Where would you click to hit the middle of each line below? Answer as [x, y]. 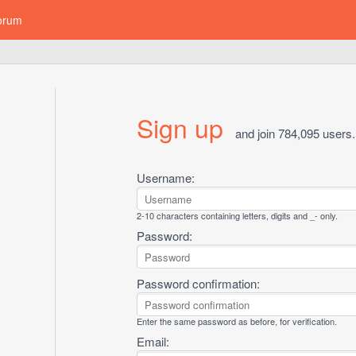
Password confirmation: [198, 283]
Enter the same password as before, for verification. [236, 321]
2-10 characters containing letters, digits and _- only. [237, 215]
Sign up [180, 127]
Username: [165, 178]
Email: [153, 341]
